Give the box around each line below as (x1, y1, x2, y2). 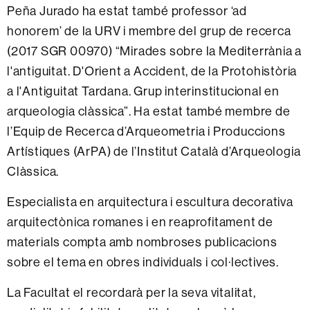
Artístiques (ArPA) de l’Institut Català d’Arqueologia (7, 144, 301, 158)
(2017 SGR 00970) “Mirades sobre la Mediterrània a (7, 44, 302, 58)
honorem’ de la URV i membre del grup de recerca (7, 24, 291, 38)
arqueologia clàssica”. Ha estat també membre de (7, 104, 291, 118)
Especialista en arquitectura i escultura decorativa (7, 194, 293, 209)
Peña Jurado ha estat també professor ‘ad (7, 3, 247, 18)
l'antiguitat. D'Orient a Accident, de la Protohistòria (7, 64, 298, 78)
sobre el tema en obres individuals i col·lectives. (7, 255, 279, 269)
